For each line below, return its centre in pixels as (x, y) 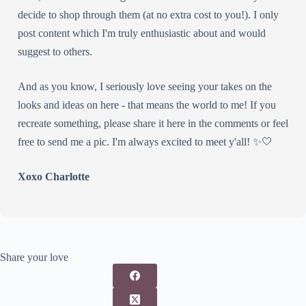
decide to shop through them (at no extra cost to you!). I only (148, 14)
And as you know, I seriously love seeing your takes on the (145, 86)
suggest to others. (55, 51)
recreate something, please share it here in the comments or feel (153, 123)
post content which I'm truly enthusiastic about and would (142, 33)
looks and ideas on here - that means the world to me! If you (147, 105)
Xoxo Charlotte (54, 176)
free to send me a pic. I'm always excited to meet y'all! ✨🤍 (145, 141)
